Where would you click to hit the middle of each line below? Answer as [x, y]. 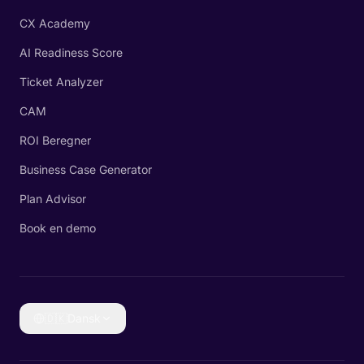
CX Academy [55, 23]
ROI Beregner [55, 140]
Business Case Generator [86, 169]
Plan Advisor [53, 199]
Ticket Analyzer [61, 82]
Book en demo [58, 228]
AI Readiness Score [71, 52]
